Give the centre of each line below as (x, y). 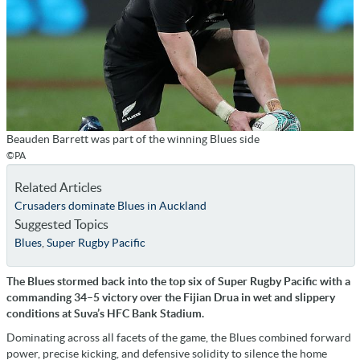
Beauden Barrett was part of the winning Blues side (133, 139)
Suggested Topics (61, 225)
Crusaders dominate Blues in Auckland (110, 206)
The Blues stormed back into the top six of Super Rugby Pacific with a (178, 282)
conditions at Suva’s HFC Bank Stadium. (105, 314)
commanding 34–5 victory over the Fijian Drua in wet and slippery (171, 298)
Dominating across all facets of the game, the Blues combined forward (179, 338)
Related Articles (58, 188)
